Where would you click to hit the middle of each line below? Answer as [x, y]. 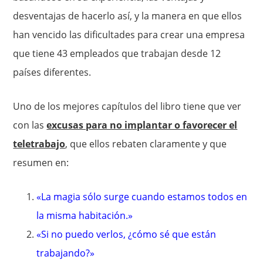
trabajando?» [66, 253]
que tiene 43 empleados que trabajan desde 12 [117, 53]
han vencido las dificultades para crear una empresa [129, 34]
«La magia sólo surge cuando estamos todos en [142, 196]
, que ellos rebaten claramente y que [146, 144]
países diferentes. [52, 72]
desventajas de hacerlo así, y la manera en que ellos [128, 16]
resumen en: [41, 162]
